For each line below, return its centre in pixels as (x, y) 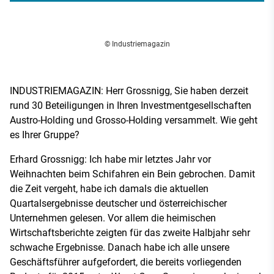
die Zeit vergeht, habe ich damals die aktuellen (109, 188)
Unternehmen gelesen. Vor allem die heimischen (113, 218)
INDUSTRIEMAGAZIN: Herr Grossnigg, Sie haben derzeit (129, 91)
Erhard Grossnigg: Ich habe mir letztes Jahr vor (110, 159)
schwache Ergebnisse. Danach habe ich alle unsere (120, 247)
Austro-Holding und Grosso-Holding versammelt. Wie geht (134, 120)
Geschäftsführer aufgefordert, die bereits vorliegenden (126, 262)
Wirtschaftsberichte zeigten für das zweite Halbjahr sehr (130, 232)
